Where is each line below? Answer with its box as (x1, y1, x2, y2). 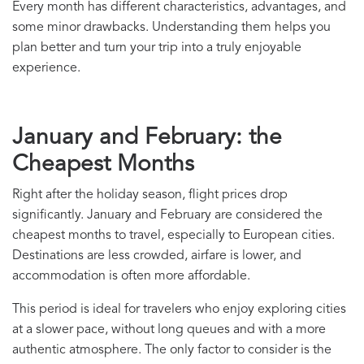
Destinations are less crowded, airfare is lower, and (12, 249, 301, 263)
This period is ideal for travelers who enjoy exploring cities (12, 303, 346, 317)
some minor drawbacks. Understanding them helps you (12, 21, 331, 35)
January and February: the (12, 127, 282, 150)
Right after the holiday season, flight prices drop (12, 188, 288, 202)
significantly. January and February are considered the (12, 209, 323, 223)
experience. (12, 62, 80, 76)
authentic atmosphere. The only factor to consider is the (12, 344, 331, 357)
